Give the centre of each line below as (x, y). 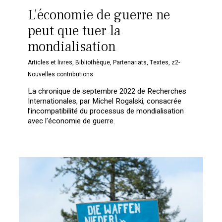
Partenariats (130, 62)
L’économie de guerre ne (99, 15)
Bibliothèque (93, 62)
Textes (159, 62)
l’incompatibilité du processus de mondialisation (106, 111)
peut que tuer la (74, 30)
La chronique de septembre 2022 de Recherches (107, 91)
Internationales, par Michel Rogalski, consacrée (105, 101)
